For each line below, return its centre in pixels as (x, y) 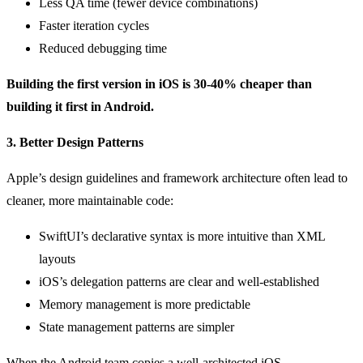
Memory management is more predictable (145, 304)
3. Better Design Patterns (75, 142)
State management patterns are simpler (137, 327)
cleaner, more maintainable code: (90, 200)
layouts (57, 258)
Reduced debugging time (103, 48)
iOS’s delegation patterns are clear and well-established (179, 281)
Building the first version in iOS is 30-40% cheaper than (159, 83)
